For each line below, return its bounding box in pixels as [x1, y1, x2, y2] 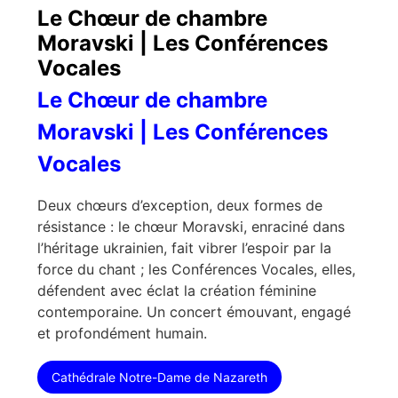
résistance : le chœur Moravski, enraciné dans [37, 217, 345, 235]
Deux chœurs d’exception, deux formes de [37, 195, 322, 214]
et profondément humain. [37, 323, 207, 342]
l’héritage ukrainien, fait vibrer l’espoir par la [37, 238, 331, 257]
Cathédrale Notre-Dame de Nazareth [52, 369, 267, 385]
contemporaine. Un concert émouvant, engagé [37, 302, 351, 321]
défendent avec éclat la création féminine [37, 281, 316, 299]
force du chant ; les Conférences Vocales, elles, [37, 259, 355, 278]
